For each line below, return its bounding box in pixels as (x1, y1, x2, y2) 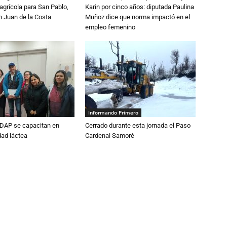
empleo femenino (85, 23, 135, 31)
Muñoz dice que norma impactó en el (85, 13, 190, 21)
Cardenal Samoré (85, 131, 134, 139)
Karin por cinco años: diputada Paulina (85, 3, 194, 11)
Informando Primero (88, 108, 138, 116)
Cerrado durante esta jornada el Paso (85, 121, 191, 129)
